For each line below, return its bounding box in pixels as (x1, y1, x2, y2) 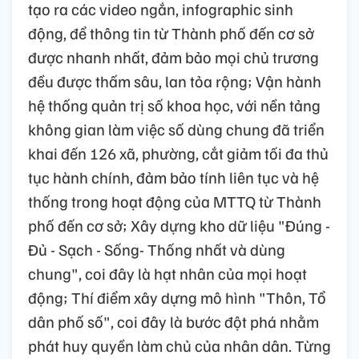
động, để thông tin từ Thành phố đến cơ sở (28, 22, 314, 44)
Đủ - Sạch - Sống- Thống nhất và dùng (28, 239, 285, 260)
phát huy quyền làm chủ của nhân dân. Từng (28, 335, 331, 357)
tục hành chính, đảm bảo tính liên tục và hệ (28, 167, 319, 188)
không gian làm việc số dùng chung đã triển (28, 119, 325, 140)
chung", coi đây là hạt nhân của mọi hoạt (28, 263, 307, 284)
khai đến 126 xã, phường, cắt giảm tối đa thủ (28, 143, 329, 164)
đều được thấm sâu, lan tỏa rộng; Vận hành (28, 71, 321, 92)
